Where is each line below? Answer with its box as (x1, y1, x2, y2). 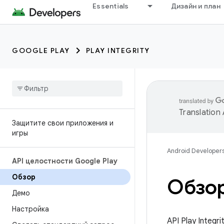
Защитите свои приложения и (12, 118, 113, 127)
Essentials (92, 1, 129, 10)
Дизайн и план (170, 1, 220, 10)
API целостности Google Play (12, 156, 117, 165)
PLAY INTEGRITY (85, 46, 150, 55)
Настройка (12, 204, 49, 213)
